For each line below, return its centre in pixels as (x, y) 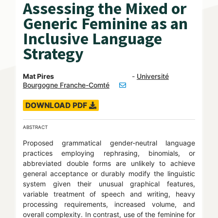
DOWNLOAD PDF (57, 106)
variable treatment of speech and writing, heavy (109, 194)
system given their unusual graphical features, (109, 184)
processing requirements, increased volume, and (109, 204)
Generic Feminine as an (105, 24)
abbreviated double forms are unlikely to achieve (109, 163)
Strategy (53, 54)
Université (153, 76)
